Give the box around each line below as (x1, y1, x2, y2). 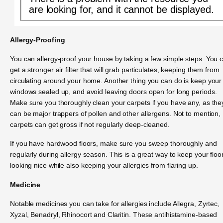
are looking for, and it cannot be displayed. (28, 3, 214, 15)
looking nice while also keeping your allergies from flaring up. (10, 161, 198, 170)
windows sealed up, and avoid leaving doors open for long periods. (10, 88, 217, 96)
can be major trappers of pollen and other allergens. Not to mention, (10, 110, 221, 118)
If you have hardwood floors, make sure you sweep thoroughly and (10, 139, 217, 148)
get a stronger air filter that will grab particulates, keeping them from (10, 66, 220, 74)
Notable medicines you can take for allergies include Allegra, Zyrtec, (10, 200, 220, 208)
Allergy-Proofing (10, 35, 65, 44)
